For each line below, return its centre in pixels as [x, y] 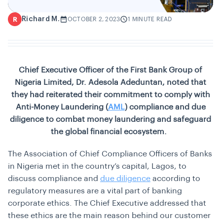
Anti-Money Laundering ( [62, 107]
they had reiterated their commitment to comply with [110, 95]
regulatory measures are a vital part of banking [95, 191]
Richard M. [41, 19]
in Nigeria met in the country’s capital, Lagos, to [97, 166]
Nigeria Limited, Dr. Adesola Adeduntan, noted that [110, 82]
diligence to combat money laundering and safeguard [110, 119]
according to [175, 179]
